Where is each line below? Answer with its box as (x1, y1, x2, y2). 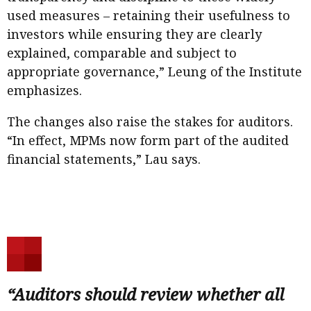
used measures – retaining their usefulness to (7, 6, 290, 24)
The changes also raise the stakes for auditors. (7, 112, 293, 130)
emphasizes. (7, 81, 82, 99)
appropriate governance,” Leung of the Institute (7, 62, 302, 80)
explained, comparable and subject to (7, 44, 237, 61)
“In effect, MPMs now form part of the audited (7, 131, 289, 149)
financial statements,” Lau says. (7, 150, 201, 167)
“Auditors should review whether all (7, 282, 284, 305)
